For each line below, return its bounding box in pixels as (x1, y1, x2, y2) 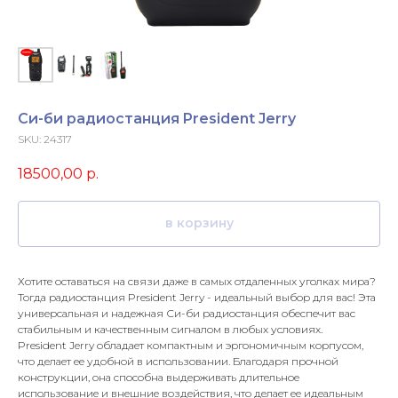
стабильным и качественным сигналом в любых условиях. (18, 322, 322, 336)
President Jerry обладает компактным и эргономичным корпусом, (18, 338, 363, 352)
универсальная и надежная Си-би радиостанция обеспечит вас (18, 306, 355, 320)
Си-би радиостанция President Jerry (18, 110, 296, 127)
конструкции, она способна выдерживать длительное (18, 370, 299, 384)
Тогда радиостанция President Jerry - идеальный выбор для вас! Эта (18, 290, 376, 304)
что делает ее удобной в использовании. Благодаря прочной (18, 354, 338, 368)
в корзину (164, 215, 234, 232)
